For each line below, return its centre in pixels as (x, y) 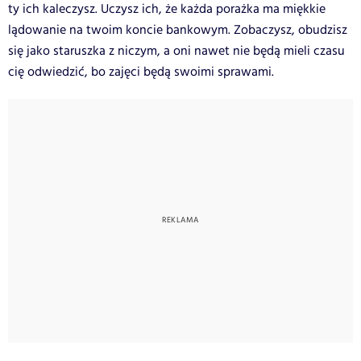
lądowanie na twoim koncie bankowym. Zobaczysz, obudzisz (178, 30)
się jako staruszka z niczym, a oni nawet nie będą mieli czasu (176, 51)
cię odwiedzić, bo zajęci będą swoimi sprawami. (141, 72)
